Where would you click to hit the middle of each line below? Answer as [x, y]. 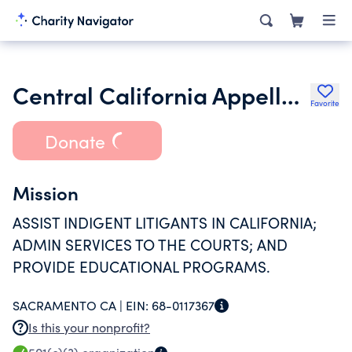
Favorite [325, 103]
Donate [75, 141]
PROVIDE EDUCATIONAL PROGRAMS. [141, 266]
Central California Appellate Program [290, 94]
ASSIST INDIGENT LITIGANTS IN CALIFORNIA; [165, 222]
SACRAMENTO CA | [69, 305]
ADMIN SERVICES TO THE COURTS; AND [150, 244]
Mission [46, 192]
